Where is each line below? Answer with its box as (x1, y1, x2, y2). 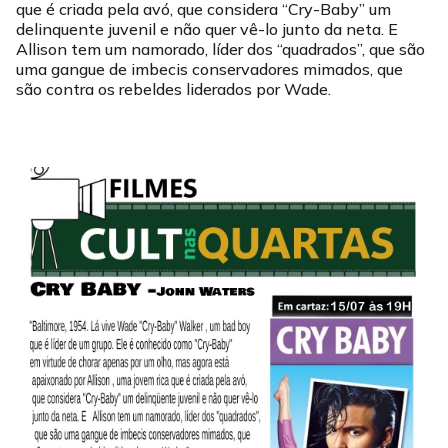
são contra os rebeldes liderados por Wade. (16, 79, 331, 99)
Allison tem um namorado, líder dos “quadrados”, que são (16, 39, 425, 59)
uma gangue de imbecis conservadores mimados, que (16, 59, 403, 79)
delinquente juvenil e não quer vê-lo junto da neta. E (16, 19, 398, 39)
